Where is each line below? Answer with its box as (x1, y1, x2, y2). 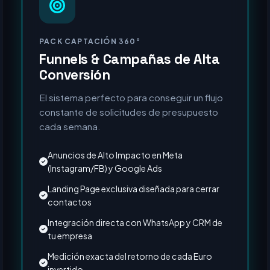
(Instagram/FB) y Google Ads (48, 199, 163, 210)
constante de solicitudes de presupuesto (39, 143, 218, 154)
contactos (48, 233, 92, 244)
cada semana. (39, 157, 101, 169)
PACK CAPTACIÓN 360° (39, 74, 140, 83)
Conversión (39, 103, 110, 121)
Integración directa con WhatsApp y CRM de (48, 254, 223, 265)
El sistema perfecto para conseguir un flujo (39, 128, 223, 140)
